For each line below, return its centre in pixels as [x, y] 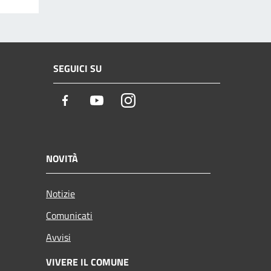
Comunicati [69, 215]
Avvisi [58, 237]
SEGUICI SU [77, 69]
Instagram [158, 101]
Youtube [122, 101]
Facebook [94, 101]
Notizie [60, 193]
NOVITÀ [62, 158]
